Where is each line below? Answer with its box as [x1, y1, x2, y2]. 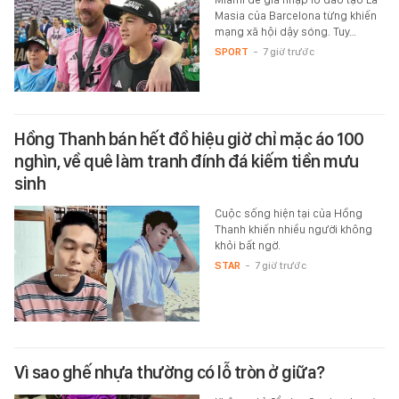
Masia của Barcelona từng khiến [214, 9, 377, 23]
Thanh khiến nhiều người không [214, 223, 372, 237]
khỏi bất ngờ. [214, 239, 281, 253]
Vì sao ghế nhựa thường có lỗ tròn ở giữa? [14, 362, 325, 384]
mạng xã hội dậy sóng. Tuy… [214, 25, 356, 39]
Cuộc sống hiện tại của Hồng [214, 207, 362, 221]
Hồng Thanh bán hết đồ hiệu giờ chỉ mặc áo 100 [14, 128, 364, 151]
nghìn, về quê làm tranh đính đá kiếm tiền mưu [14, 151, 359, 173]
